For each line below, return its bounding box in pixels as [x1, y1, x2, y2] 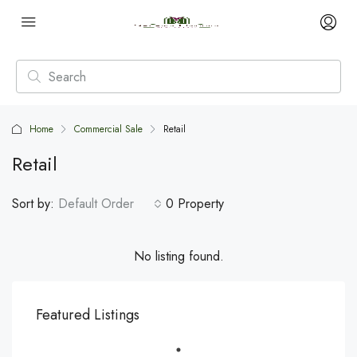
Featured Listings [36, 304, 139, 325]
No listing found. [133, 247, 224, 265]
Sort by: [12, 194, 54, 213]
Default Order [58, 194, 134, 213]
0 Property [166, 194, 224, 213]
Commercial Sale [74, 122, 143, 136]
